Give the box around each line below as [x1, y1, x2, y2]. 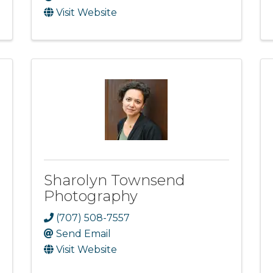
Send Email [55, 227, 111, 239]
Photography [43, 186, 138, 205]
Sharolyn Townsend [43, 171, 185, 189]
